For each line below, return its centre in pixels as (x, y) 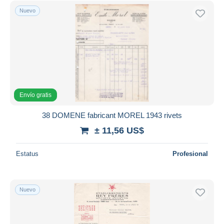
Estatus (27, 153)
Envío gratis (35, 95)
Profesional (190, 153)
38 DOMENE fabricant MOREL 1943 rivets (112, 115)
